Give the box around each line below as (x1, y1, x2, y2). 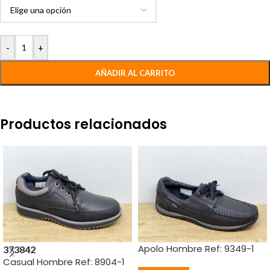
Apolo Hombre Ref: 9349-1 (138, 242, 254, 255)
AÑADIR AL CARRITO (95, 67, 175, 78)
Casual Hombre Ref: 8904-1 (3, 256, 125, 269)
